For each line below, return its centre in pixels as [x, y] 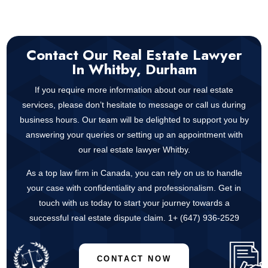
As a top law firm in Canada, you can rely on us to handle [134, 173]
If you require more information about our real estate [134, 90]
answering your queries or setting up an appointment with [134, 135]
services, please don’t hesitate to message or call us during [134, 105]
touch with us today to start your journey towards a [134, 203]
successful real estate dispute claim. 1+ [104, 218]
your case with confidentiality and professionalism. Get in [134, 188]
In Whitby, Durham [134, 69]
